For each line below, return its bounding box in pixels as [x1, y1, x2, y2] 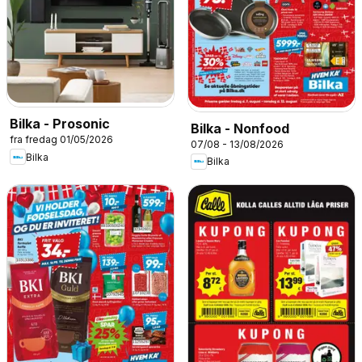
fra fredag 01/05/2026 [10, 133, 113, 146]
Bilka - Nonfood [191, 120, 289, 137]
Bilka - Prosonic [10, 116, 110, 133]
